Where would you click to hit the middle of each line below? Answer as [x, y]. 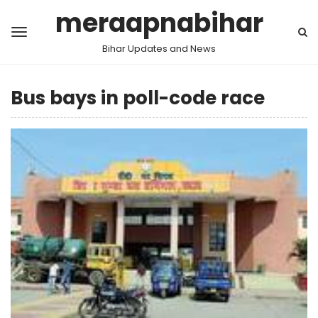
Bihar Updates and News [159, 49]
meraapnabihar [159, 23]
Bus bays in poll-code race [138, 98]
